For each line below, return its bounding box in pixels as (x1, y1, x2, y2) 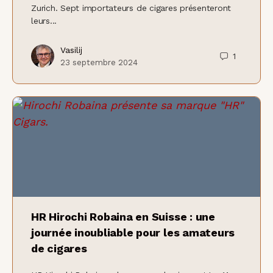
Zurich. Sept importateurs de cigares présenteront (31, 3, 232, 13)
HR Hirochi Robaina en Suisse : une (31, 210, 215, 224)
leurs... (31, 16, 57, 26)
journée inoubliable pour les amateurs (31, 226, 235, 239)
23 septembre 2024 (60, 58, 138, 68)
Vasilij (60, 45, 82, 55)
